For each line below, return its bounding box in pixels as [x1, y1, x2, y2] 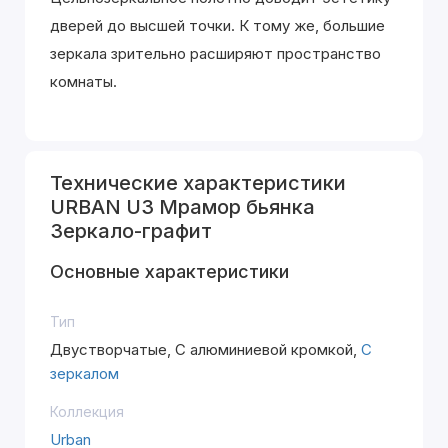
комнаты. [50, 72, 117, 91]
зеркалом [50, 364, 119, 383]
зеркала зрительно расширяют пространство [50, 44, 381, 63]
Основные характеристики [50, 261, 289, 282]
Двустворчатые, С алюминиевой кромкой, [50, 340, 361, 359]
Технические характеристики [50, 171, 346, 195]
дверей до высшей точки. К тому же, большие [50, 16, 385, 35]
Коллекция [50, 403, 124, 420]
